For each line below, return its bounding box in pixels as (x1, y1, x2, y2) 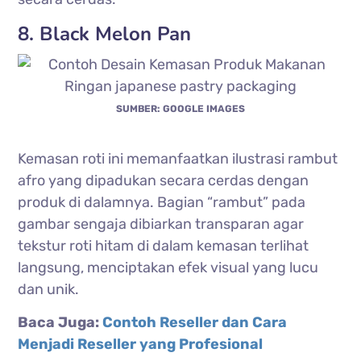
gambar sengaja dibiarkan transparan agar (18, 214, 305, 233)
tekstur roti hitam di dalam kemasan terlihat (18, 236, 309, 255)
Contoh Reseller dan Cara (102, 313, 288, 331)
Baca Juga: (18, 313, 103, 331)
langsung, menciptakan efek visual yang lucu (18, 258, 319, 276)
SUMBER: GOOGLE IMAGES (116, 102, 245, 114)
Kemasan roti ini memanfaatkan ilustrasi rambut (18, 149, 338, 168)
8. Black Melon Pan (18, 20, 192, 47)
